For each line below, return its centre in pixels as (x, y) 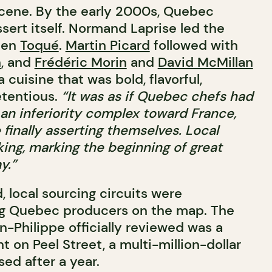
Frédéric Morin (80, 62)
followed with (194, 45)
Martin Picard (107, 45)
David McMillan (205, 62)
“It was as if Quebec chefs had (157, 96)
